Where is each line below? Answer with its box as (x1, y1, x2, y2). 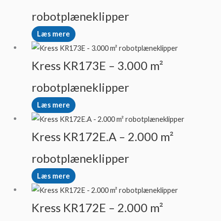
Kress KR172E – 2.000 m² (31, 200, 163, 215)
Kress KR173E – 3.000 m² (31, 59, 163, 73)
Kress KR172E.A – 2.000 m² (31, 130, 174, 144)
